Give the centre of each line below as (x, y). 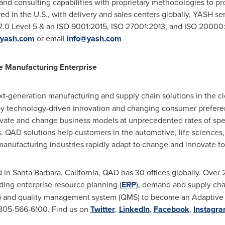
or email (50, 38)
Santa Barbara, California (55, 172)
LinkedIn (134, 209)
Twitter (102, 209)
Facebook (171, 209)
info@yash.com (94, 38)
